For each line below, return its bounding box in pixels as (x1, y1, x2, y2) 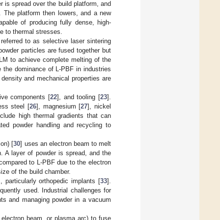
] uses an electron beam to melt (20, 140, 111, 148)
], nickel (87, 103, 111, 110)
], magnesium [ (36, 103, 81, 110)
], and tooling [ (57, 93, 100, 101)
